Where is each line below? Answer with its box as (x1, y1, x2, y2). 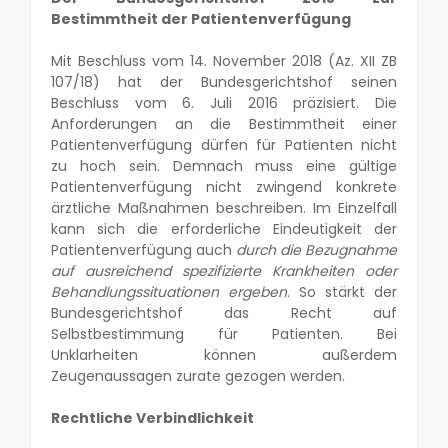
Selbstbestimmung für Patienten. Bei (51, 323, 397, 344)
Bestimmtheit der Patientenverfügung (51, 8, 351, 29)
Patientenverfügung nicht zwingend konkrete (51, 176, 397, 197)
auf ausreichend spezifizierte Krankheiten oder (51, 260, 397, 281)
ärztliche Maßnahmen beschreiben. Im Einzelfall (51, 197, 397, 218)
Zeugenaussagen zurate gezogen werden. (51, 365, 345, 386)
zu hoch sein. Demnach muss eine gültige (51, 155, 397, 176)
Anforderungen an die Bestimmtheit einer (51, 113, 397, 134)
